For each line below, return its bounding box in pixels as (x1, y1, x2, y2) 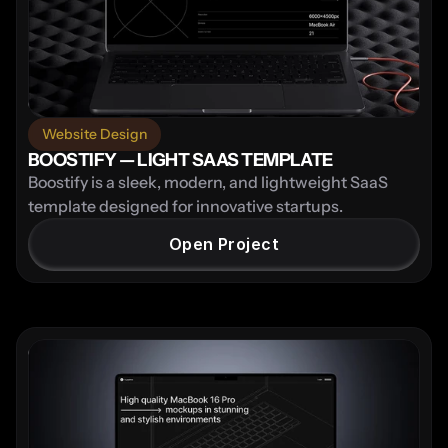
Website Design (42, 124, 147, 143)
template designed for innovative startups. (28, 195, 343, 216)
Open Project (168, 233, 280, 254)
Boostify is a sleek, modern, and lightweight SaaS (28, 171, 388, 192)
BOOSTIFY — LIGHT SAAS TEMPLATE (28, 148, 333, 171)
